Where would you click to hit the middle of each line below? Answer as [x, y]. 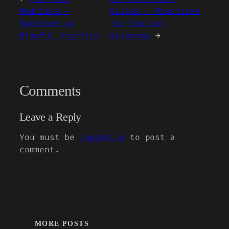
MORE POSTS [62, 223]
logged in [102, 138]
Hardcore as [47, 23]
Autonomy [130, 35]
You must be [50, 138]
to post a [150, 138]
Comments [50, 90]
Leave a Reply [50, 117]
